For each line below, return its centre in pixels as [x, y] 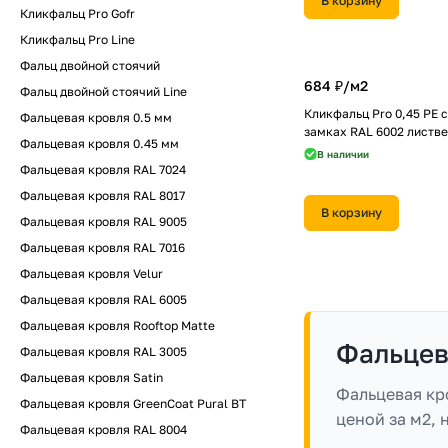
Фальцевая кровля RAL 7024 [103, 169]
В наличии [343, 154]
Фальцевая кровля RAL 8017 [102, 195]
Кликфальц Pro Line [77, 39]
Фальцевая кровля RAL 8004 [103, 429]
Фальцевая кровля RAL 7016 [102, 247]
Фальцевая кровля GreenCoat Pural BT [133, 403]
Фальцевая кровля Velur [91, 273]
